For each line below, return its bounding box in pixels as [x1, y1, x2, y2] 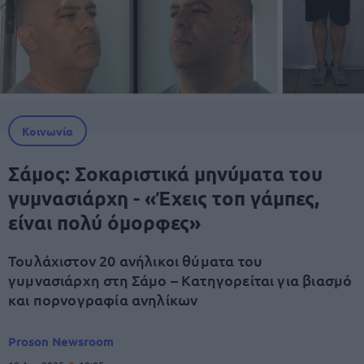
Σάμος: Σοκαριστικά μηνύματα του [8, 161, 323, 186]
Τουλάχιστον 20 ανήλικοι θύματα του [8, 251, 263, 270]
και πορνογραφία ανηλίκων [8, 290, 198, 309]
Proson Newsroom [8, 333, 114, 349]
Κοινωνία [22, 123, 73, 138]
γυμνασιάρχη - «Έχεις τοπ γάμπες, [8, 185, 319, 210]
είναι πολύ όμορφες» [8, 210, 201, 235]
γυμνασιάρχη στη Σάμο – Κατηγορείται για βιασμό [8, 271, 353, 289]
